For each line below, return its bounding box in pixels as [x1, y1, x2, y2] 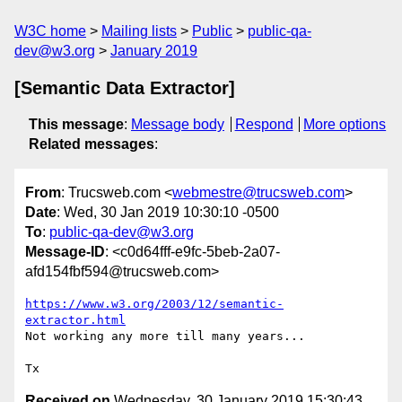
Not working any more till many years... [25, 329, 305, 344]
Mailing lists [101, 23, 177, 39]
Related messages [29, 136, 154, 152]
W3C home [14, 23, 86, 39]
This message [29, 117, 124, 132]
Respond [234, 117, 293, 132]
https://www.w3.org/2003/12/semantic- [25, 297, 284, 311]
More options [303, 117, 387, 132]
